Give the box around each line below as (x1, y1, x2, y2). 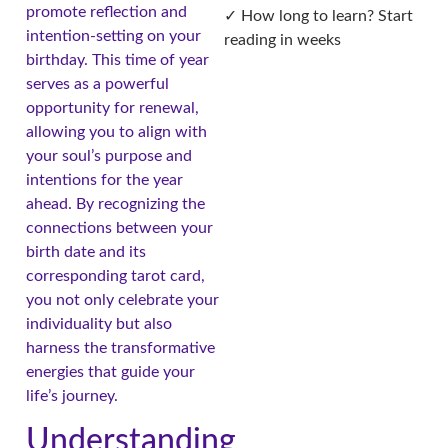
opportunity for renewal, (26, 100, 199, 117)
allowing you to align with (26, 124, 207, 141)
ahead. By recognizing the (26, 196, 205, 213)
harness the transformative (26, 340, 215, 357)
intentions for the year (26, 172, 183, 189)
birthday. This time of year (26, 52, 209, 69)
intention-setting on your (26, 28, 201, 45)
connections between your (26, 220, 213, 237)
